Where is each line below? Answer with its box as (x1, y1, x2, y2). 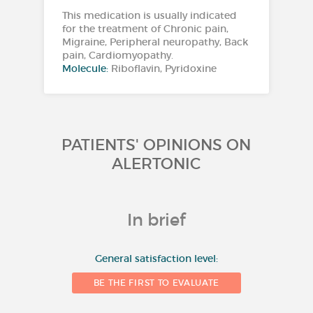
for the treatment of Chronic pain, (61, 22, 228, 35)
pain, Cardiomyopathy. (61, 48, 173, 61)
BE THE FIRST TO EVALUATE (93, 277, 220, 288)
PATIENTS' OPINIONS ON (61, 135, 252, 154)
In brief (127, 209, 186, 230)
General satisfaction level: (94, 252, 218, 265)
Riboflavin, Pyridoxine (108, 61, 217, 75)
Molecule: (61, 61, 108, 75)
